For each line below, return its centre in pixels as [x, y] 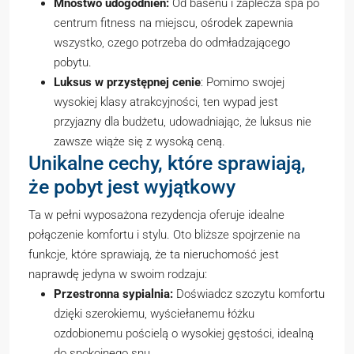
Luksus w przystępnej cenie [127, 82]
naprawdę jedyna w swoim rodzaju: [118, 274]
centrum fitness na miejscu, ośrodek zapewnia [173, 23]
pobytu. [73, 62]
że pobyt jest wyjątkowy [132, 187]
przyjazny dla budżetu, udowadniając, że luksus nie [183, 122]
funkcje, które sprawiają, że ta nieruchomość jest [154, 254]
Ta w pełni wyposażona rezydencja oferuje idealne [156, 215]
